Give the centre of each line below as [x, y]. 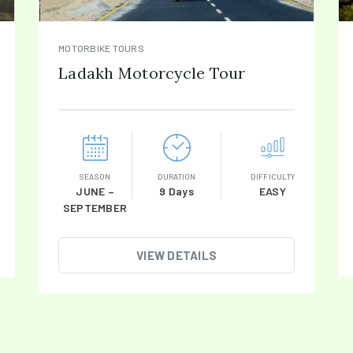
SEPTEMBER [95, 208]
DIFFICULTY [272, 176]
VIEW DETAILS [176, 255]
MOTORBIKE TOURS [101, 48]
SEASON [95, 176]
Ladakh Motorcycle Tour [152, 73]
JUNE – [95, 191]
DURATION [176, 176]
